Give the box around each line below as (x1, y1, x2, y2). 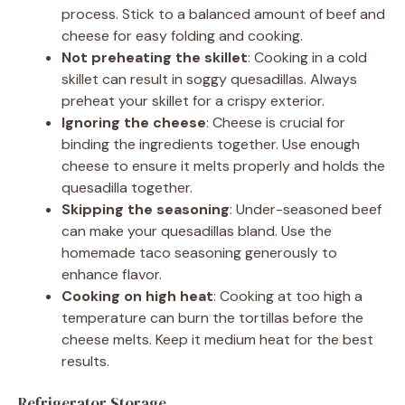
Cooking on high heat (61, 286, 213, 306)
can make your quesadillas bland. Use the (61, 221, 332, 240)
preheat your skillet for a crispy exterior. (61, 90, 325, 110)
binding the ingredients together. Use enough (61, 134, 360, 154)
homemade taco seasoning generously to (61, 242, 337, 262)
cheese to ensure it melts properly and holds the (61, 155, 385, 175)
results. (61, 351, 109, 371)
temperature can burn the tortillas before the (61, 307, 363, 327)
